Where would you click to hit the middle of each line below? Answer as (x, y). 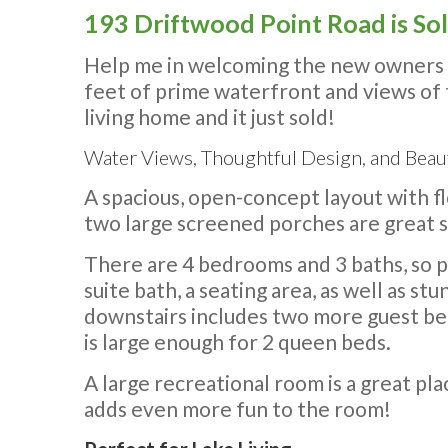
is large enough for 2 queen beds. (237, 341)
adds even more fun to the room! (237, 408)
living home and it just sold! (209, 116)
